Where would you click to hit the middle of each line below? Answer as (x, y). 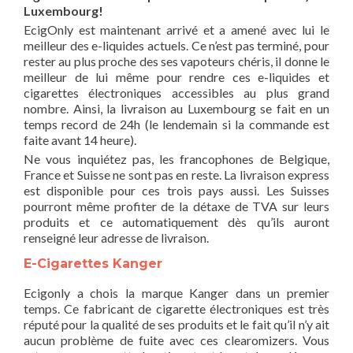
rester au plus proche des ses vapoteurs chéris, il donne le (176, 61)
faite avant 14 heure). (80, 140)
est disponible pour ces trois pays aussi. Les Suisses (176, 190)
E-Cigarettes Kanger (93, 264)
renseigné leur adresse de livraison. (116, 238)
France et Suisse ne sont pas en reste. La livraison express (176, 175)
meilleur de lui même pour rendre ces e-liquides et (176, 77)
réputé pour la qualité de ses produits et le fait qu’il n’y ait (176, 324)
